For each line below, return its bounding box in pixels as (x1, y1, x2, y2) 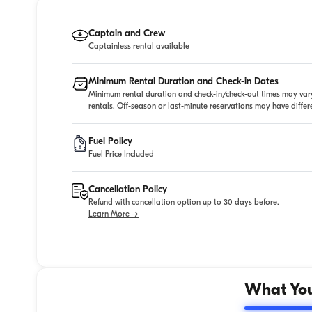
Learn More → (88, 210, 139, 219)
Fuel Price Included (88, 150, 154, 159)
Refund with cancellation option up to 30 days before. (88, 198, 279, 207)
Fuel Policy (88, 136, 132, 146)
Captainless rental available (88, 42, 189, 51)
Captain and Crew (88, 29, 165, 38)
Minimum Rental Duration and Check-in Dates (88, 77, 279, 86)
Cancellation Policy (88, 185, 167, 194)
